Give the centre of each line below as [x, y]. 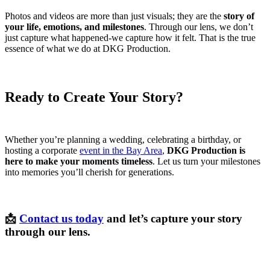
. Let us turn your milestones [206, 162]
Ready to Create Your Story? [94, 97]
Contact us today [61, 218]
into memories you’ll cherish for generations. [89, 172]
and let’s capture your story [173, 218]
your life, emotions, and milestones [74, 27]
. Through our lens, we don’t [199, 27]
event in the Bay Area [121, 151]
